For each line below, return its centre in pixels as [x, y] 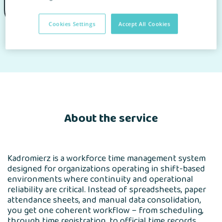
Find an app [95, 46]
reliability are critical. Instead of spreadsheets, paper [107, 190]
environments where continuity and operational [100, 180]
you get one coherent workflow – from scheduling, [106, 211]
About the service [111, 119]
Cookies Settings [72, 24]
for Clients [59, 46]
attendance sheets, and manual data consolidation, [104, 201]
